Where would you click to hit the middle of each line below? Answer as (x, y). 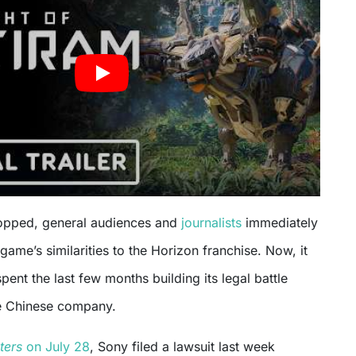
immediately (280, 222)
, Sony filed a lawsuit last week (182, 346)
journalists (209, 222)
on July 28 (58, 346)
